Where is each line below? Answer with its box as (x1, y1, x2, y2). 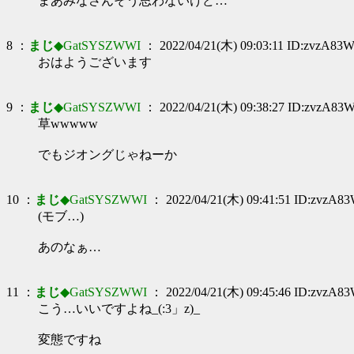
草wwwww (38, 117, 98, 130)
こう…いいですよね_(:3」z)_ (38, 302, 200, 315)
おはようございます (38, 55, 152, 69)
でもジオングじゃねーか (38, 148, 177, 161)
